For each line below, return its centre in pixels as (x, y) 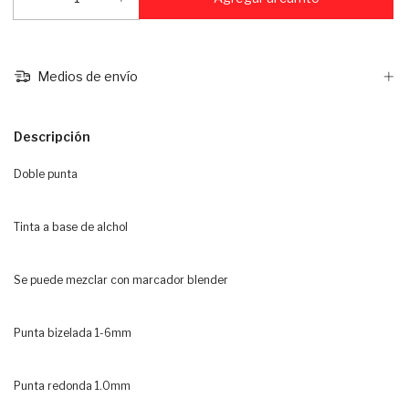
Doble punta (47, 174)
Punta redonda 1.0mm (72, 386)
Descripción (52, 137)
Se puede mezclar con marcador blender (121, 280)
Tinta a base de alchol (72, 227)
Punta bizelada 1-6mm (73, 333)
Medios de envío (86, 77)
